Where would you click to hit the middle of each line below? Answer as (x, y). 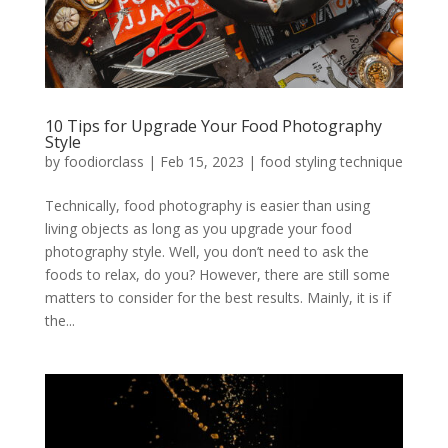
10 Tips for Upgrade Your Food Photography (213, 125)
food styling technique (331, 161)
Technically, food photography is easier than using (207, 205)
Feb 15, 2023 (201, 161)
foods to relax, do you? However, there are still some (217, 274)
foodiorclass (103, 161)
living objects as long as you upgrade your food (198, 228)
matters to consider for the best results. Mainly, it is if (217, 297)
